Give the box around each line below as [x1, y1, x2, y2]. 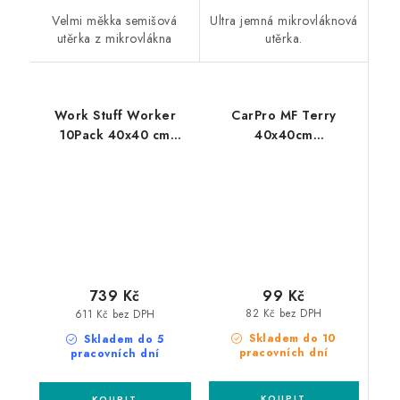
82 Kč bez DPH [246, 306, 322, 321]
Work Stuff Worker [54, 106, 176, 125]
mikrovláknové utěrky [46, 146, 185, 164]
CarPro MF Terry [231, 106, 337, 125]
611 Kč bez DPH [74, 306, 155, 321]
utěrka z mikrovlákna [56, 29, 172, 48]
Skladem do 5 [79, 330, 164, 347]
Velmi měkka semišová [52, 12, 178, 30]
